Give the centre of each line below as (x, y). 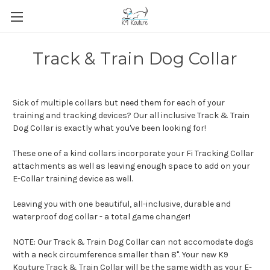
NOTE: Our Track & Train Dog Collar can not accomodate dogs (133, 242)
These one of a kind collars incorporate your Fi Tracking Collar (133, 153)
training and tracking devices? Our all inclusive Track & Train (131, 115)
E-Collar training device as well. (74, 179)
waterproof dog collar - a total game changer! (102, 217)
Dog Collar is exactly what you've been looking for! (109, 128)
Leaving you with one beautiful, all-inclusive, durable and (122, 204)
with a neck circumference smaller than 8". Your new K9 (121, 255)
